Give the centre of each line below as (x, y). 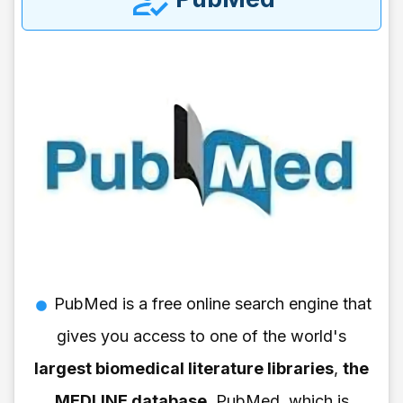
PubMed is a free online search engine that (212, 303)
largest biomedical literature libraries (184, 368)
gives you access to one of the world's (201, 336)
